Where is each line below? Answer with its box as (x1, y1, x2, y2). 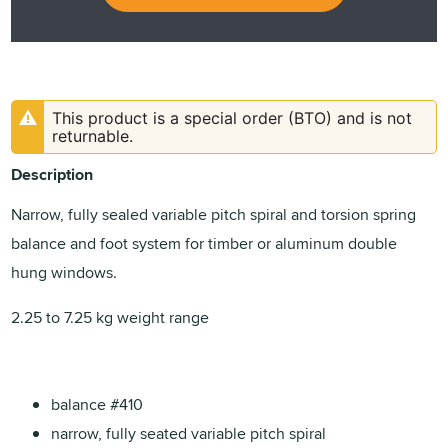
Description (11, 162, 94, 186)
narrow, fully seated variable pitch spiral (51, 421, 327, 445)
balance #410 (51, 392, 144, 416)
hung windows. (11, 260, 118, 284)
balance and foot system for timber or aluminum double (11, 231, 398, 255)
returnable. (52, 125, 134, 146)
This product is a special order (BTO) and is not (52, 107, 413, 128)
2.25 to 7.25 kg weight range (11, 305, 210, 329)
